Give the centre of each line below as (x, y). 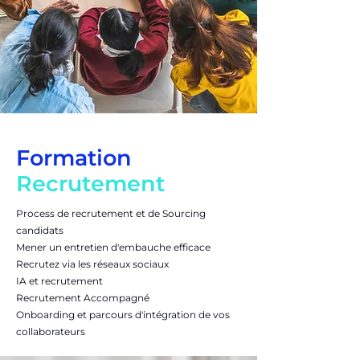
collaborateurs (51, 331)
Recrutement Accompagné (83, 298)
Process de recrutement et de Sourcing (111, 213)
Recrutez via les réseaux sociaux (92, 264)
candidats (40, 230)
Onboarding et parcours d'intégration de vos (123, 315)
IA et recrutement (59, 281)
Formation (74, 158)
